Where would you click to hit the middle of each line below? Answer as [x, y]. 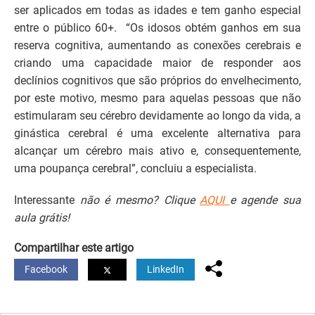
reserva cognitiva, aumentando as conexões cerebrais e [157, 46]
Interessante [47, 200]
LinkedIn [166, 270]
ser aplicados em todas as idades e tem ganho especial [157, 11]
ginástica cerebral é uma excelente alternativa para [157, 134]
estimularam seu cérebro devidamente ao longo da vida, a [157, 116]
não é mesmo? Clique [140, 200]
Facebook [46, 270]
